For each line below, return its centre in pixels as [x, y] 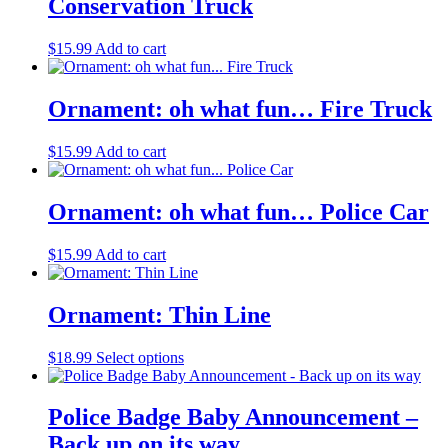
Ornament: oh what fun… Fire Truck [240, 109]
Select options [140, 357]
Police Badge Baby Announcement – [233, 417]
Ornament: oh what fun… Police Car [238, 211]
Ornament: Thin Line [159, 314]
